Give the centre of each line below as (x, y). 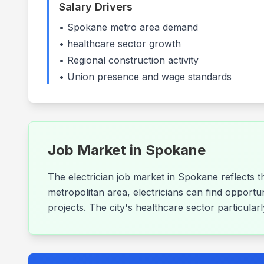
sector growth (148, 44)
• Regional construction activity (129, 60)
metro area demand (153, 27)
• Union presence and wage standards (145, 77)
